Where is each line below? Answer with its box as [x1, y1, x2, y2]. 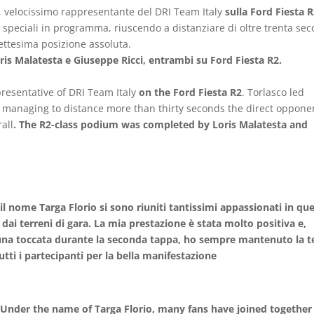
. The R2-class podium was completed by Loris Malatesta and [13, 118, 308, 131]
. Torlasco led [242, 86, 305, 99]
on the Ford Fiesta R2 [139, 86, 243, 99]
